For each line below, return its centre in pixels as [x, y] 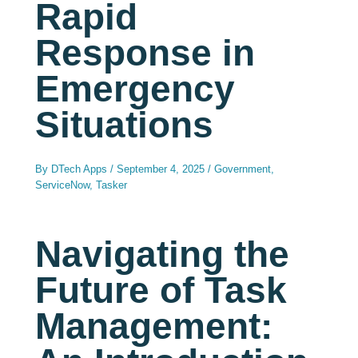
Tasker [112, 185]
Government [243, 169]
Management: [154, 326]
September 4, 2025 [163, 169]
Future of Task [161, 290]
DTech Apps [81, 169]
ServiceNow [63, 185]
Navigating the [163, 254]
